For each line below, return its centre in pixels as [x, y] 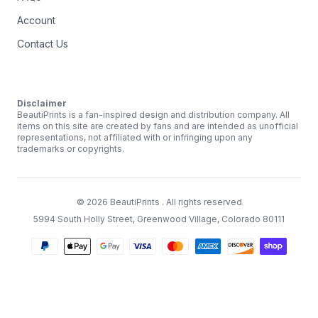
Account [36, 20]
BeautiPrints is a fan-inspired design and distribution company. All [153, 114]
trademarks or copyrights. [71, 148]
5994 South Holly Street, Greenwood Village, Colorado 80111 [159, 219]
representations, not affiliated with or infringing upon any [135, 137]
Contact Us [43, 43]
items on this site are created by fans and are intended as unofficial [158, 126]
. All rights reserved [201, 202]
